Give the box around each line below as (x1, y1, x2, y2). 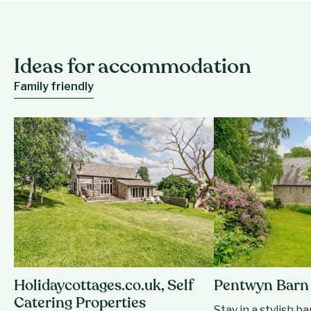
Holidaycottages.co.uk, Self (14, 278, 194, 294)
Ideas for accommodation (14, 57, 251, 78)
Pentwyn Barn (214, 278, 310, 294)
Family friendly (14, 79, 94, 93)
